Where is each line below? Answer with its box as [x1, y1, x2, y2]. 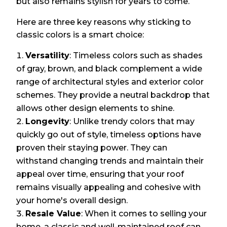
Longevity [25, 117, 70, 127]
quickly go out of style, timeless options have [16, 130, 202, 140]
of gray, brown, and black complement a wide [16, 64, 203, 74]
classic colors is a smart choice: [16, 30, 144, 40]
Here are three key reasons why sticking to [16, 17, 192, 27]
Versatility [25, 51, 70, 61]
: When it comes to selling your [81, 209, 207, 219]
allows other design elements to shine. [16, 103, 175, 113]
